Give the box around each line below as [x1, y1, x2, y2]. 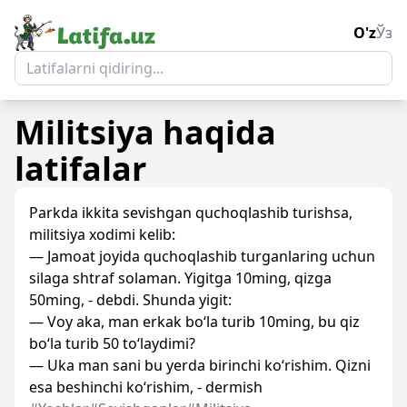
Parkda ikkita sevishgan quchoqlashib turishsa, [29, 203, 352, 223]
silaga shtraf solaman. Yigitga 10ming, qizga [29, 268, 332, 288]
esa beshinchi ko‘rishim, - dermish [29, 377, 263, 397]
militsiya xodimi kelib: [29, 224, 175, 244]
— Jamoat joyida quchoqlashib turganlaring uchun [29, 246, 375, 266]
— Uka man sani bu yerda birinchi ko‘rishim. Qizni [29, 355, 371, 375]
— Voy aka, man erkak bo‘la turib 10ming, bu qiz [29, 312, 360, 332]
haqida [154, 110, 276, 154]
